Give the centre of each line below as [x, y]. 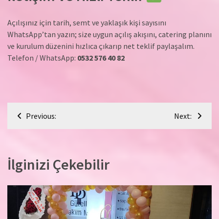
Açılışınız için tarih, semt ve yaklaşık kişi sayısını [87, 23]
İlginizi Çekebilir [58, 164]
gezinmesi [40, 129]
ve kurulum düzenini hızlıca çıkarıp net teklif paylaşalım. [101, 46]
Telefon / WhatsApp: [42, 58]
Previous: [41, 116]
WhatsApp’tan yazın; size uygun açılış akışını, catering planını [109, 34]
